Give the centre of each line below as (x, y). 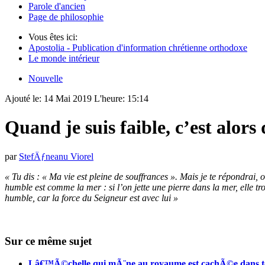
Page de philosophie (66, 17)
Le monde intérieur (64, 58)
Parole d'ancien (57, 6)
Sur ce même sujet (48, 241)
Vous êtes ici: (53, 37)
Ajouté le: (24, 98)
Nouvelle (46, 78)
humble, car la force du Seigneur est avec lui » (93, 198)
